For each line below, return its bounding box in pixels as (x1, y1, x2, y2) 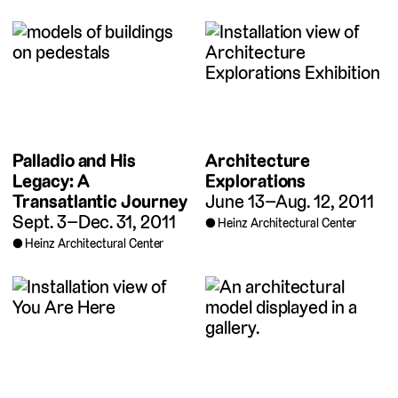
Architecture (205, 147, 311, 172)
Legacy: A (12, 168, 90, 193)
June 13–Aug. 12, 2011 (205, 188, 374, 213)
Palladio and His (12, 147, 137, 172)
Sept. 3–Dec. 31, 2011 (12, 209, 176, 234)
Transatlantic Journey (12, 188, 187, 213)
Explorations (205, 168, 306, 193)
